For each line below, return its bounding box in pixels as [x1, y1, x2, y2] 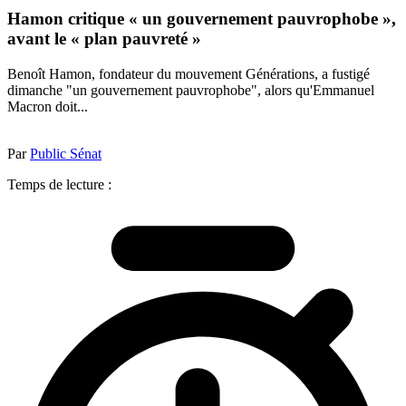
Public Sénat [30, 145, 101, 161]
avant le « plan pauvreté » [7, 29, 201, 49]
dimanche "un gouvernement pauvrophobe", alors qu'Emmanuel [7, 82, 374, 98]
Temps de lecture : [7, 176, 111, 192]
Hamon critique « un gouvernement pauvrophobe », [7, 9, 396, 29]
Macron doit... [7, 98, 88, 114]
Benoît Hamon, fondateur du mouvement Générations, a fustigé [7, 65, 370, 82]
